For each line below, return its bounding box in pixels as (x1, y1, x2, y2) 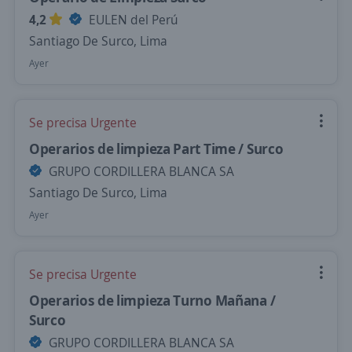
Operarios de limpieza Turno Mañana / (29, 291, 276, 310)
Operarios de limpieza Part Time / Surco (29, 139, 284, 158)
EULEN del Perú (86, 11, 178, 28)
